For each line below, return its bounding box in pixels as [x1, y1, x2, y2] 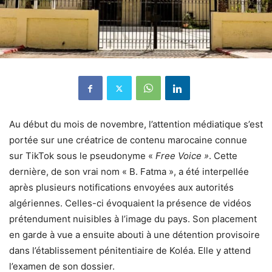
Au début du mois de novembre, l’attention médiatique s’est [9, 118, 263, 131]
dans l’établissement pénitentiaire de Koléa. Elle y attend [9, 245, 251, 257]
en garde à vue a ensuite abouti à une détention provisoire [9, 229, 260, 241]
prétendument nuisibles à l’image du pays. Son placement [9, 213, 257, 225]
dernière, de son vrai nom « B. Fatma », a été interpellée [9, 166, 249, 178]
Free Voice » [155, 150, 209, 162]
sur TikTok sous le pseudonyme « [9, 150, 155, 162]
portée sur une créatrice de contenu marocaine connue [9, 134, 247, 146]
